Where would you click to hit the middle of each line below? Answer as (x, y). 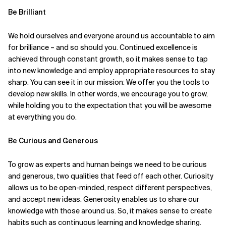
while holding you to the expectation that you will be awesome (110, 106)
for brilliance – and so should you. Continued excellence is (103, 48)
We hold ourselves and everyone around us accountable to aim (111, 36)
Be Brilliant (28, 12)
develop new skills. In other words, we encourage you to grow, (108, 94)
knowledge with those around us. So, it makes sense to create (110, 211)
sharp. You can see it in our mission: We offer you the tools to (109, 82)
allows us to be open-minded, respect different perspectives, (110, 188)
